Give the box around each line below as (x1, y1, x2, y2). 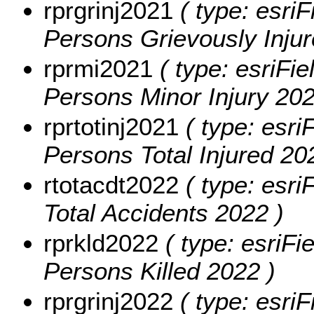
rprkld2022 (43, 228, 158, 257)
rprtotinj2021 (43, 112, 179, 140)
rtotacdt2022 (43, 170, 179, 198)
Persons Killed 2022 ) (43, 257, 275, 285)
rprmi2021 (43, 54, 153, 82)
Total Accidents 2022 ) (43, 198, 284, 226)
